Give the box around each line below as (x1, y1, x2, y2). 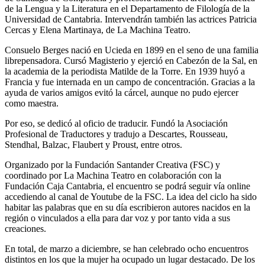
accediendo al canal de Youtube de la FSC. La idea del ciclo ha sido (5, 191, 257, 202)
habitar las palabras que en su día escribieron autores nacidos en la (5, 202, 250, 212)
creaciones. (5, 223, 46, 234)
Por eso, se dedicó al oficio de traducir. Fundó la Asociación (5, 118, 228, 128)
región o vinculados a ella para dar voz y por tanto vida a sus (5, 212, 230, 223)
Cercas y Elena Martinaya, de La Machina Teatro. (5, 24, 190, 35)
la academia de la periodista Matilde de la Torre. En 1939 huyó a (5, 66, 245, 76)
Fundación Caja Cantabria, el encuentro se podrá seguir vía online (5, 180, 250, 191)
